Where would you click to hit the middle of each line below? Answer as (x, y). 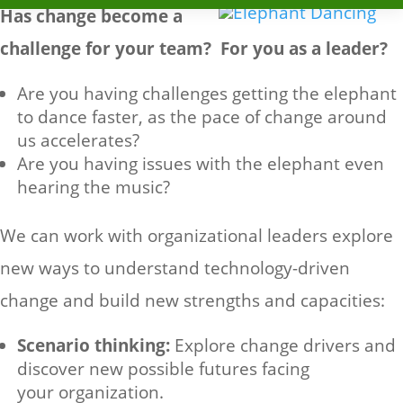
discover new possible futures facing (163, 369)
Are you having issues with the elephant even (201, 164)
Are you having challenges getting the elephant (207, 94)
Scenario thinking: (96, 345)
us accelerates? (78, 140)
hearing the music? (94, 187)
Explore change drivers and (285, 345)
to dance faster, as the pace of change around (202, 117)
